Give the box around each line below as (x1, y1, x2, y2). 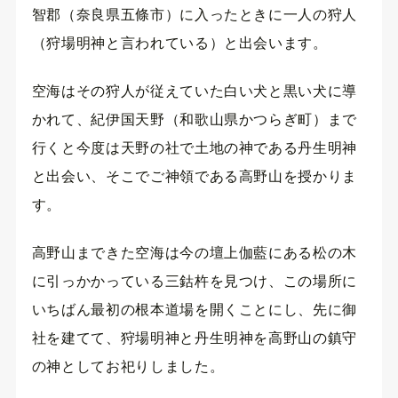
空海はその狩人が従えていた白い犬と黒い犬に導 (31, 83, 357, 99)
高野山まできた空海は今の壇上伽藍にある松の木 (31, 245, 357, 261)
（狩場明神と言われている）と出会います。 (31, 35, 328, 51)
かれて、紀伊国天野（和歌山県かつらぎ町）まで (31, 111, 357, 127)
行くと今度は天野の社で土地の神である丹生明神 (31, 139, 357, 155)
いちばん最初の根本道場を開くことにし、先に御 (31, 302, 357, 318)
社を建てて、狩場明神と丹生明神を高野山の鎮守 (31, 330, 357, 346)
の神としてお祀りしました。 (31, 359, 225, 375)
